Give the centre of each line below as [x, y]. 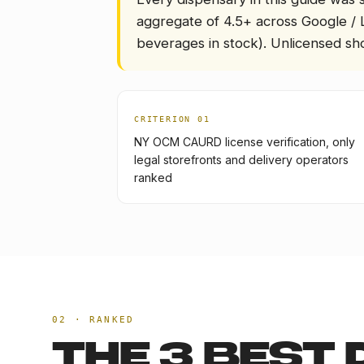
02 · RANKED [93, 320]
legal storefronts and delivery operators [241, 160]
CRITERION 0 [169, 119]
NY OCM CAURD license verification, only [245, 142]
